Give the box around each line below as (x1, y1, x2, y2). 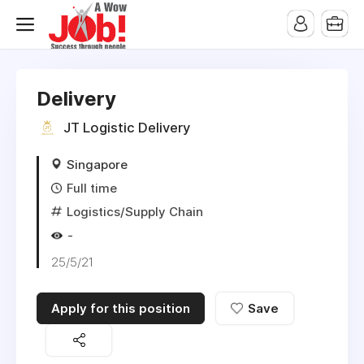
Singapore (67, 157, 128, 172)
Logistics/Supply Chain (67, 204, 203, 219)
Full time (67, 180, 117, 196)
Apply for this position (51, 301, 190, 316)
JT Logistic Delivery (63, 119, 190, 136)
